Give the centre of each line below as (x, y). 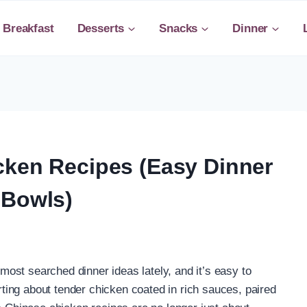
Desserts (101, 28)
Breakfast (28, 28)
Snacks (179, 28)
